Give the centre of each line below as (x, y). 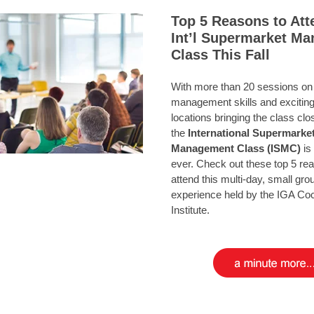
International (219, 133)
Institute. (190, 210)
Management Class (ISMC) (236, 148)
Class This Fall (220, 55)
